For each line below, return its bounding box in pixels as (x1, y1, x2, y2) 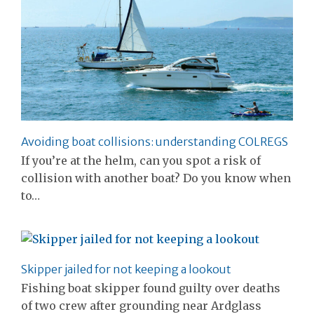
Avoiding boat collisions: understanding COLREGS (21, 134, 288, 149)
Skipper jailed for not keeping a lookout (21, 262, 231, 277)
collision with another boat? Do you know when (21, 170, 291, 185)
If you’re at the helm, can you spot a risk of (21, 153, 261, 168)
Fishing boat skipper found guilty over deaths (21, 281, 280, 296)
